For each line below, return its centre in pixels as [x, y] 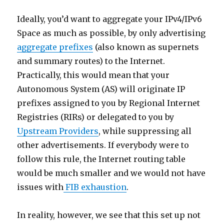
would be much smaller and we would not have [111, 173]
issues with [40, 187]
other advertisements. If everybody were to [103, 145]
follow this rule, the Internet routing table [101, 159]
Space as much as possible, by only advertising [111, 33]
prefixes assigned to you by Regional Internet [109, 103]
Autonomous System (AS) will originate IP [101, 89]
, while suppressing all [145, 131]
